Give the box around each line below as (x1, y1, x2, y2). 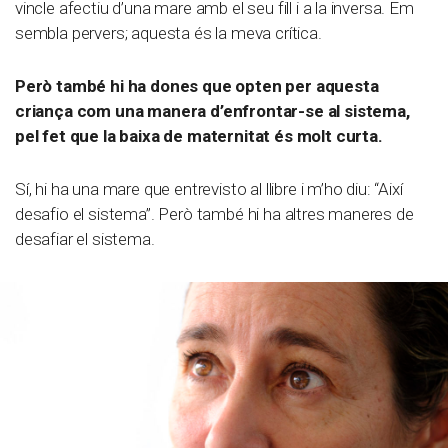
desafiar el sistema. (15, 228, 155, 249)
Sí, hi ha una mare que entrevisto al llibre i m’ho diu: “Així (15, 178, 403, 199)
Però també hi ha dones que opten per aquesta (15, 75, 379, 96)
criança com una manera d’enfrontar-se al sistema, (15, 100, 410, 121)
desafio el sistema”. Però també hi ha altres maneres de (15, 203, 414, 224)
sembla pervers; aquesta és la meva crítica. (15, 22, 322, 43)
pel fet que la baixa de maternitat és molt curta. (15, 125, 383, 146)
